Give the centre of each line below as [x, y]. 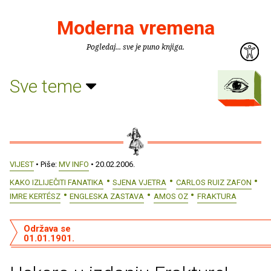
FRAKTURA [217, 196]
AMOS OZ [171, 196]
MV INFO [74, 164]
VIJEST [22, 164]
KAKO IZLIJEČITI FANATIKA [57, 182]
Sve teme [48, 86]
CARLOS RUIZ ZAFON [214, 182]
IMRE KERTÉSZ [35, 196]
